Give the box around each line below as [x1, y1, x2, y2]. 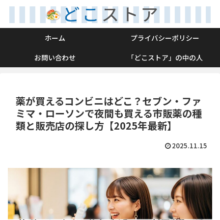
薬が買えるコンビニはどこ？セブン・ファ [16, 94, 201, 109]
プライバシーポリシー [131, 33, 199, 43]
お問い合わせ [34, 53, 76, 63]
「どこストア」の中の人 [127, 53, 203, 63]
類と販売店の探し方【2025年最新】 [16, 118, 177, 133]
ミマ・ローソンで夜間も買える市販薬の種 [16, 106, 202, 121]
